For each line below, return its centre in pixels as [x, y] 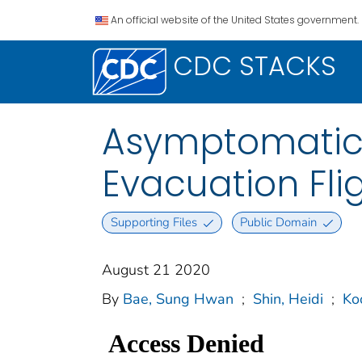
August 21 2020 [156, 270]
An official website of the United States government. [235, 20]
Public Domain [279, 223]
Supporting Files [154, 223]
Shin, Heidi [288, 299]
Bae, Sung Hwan [178, 299]
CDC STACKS [255, 66]
